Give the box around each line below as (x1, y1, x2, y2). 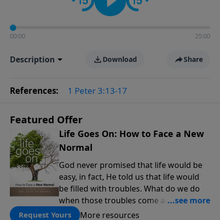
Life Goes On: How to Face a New (59, 128, 204, 139)
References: (10, 85, 60, 96)
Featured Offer (10, 113, 82, 126)
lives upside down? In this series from (59, 207, 198, 218)
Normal (59, 141, 92, 153)
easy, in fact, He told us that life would (59, 171, 199, 182)
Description (10, 54, 55, 65)
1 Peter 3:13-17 (68, 85, 127, 96)
